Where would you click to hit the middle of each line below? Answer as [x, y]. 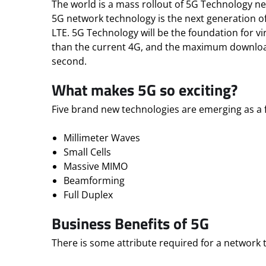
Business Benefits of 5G [130, 224]
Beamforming [94, 180]
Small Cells [87, 152]
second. [69, 61]
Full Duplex [88, 195]
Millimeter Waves [102, 138]
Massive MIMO [96, 166]
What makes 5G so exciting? [145, 90]
